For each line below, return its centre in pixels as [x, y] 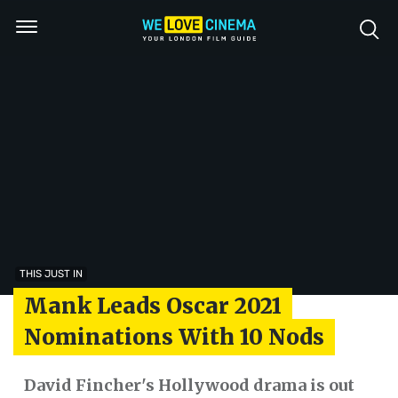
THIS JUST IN [51, 273]
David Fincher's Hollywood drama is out [189, 386]
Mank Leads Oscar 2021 [152, 306]
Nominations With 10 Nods [174, 337]
